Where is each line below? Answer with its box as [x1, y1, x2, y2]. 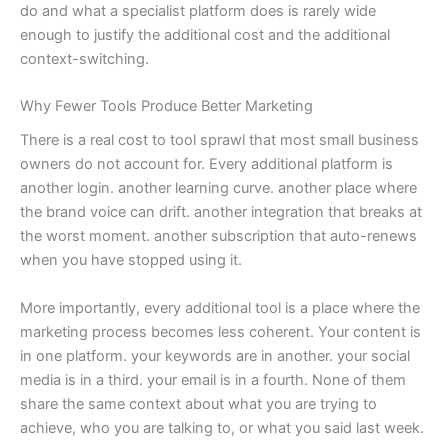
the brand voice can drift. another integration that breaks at [20, 203, 422, 222]
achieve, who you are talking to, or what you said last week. [20, 418, 424, 437]
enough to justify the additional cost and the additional [20, 25, 390, 44]
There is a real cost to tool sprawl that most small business [20, 131, 419, 150]
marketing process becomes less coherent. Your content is [20, 322, 421, 341]
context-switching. [20, 49, 149, 68]
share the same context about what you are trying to [20, 394, 377, 413]
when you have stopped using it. [20, 251, 242, 270]
